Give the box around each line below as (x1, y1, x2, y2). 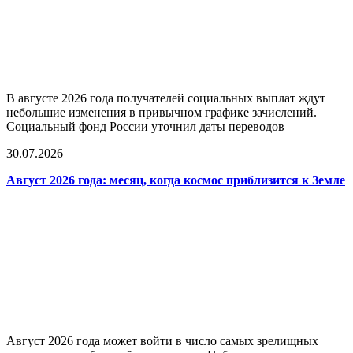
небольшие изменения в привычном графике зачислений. (6, 106, 317, 120)
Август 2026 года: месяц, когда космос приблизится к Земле (6, 173, 345, 188)
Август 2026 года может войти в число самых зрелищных (6, 334, 318, 348)
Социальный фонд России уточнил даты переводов (6, 120, 284, 134)
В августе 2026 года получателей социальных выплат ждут (6, 91, 325, 106)
